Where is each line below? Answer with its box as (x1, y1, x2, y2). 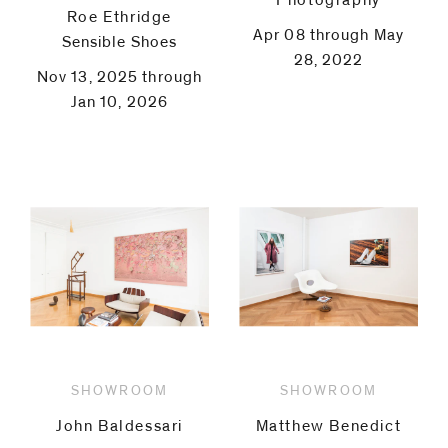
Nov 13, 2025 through (36, 69, 203, 85)
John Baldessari (56, 418, 183, 434)
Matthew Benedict (255, 418, 402, 434)
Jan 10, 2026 (70, 94, 169, 110)
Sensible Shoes (61, 34, 178, 50)
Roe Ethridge (66, 9, 173, 25)
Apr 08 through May (252, 27, 405, 43)
